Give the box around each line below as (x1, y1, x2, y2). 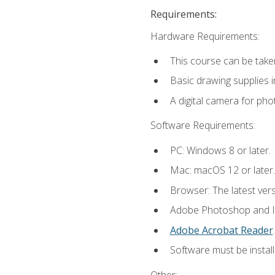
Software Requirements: (150, 118, 255, 133)
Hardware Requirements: (150, 29, 260, 43)
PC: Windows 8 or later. (169, 143, 271, 157)
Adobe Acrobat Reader (169, 223, 273, 237)
